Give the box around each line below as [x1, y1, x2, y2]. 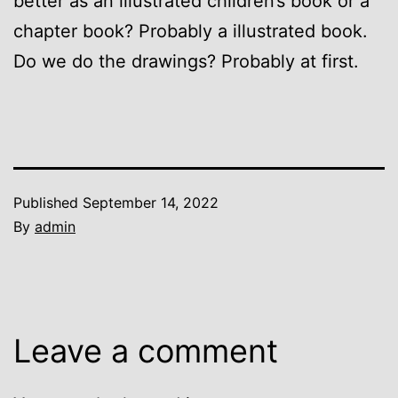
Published [13, 193, 83, 211]
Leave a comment [13, 330, 278, 370]
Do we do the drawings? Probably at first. [13, 50, 359, 72]
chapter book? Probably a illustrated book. [13, 20, 368, 42]
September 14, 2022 [83, 193, 219, 211]
